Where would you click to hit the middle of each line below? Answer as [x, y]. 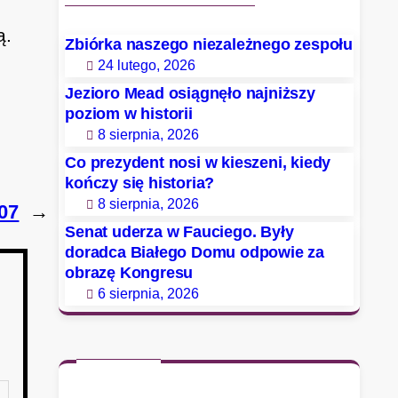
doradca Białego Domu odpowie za [195, 252]
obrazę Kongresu [129, 272]
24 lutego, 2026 [147, 65]
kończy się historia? [140, 183]
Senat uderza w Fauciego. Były [179, 231]
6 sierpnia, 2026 [149, 293]
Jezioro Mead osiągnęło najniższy [190, 93]
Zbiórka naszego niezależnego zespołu [209, 44]
